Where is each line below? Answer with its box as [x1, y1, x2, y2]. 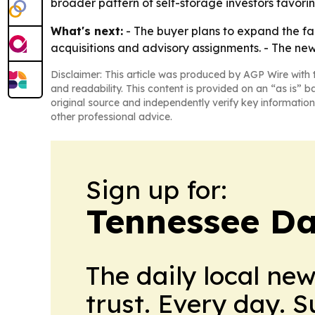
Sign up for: [86, 174, 227, 206]
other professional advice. [51, 110, 172, 124]
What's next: [51, 24, 123, 39]
